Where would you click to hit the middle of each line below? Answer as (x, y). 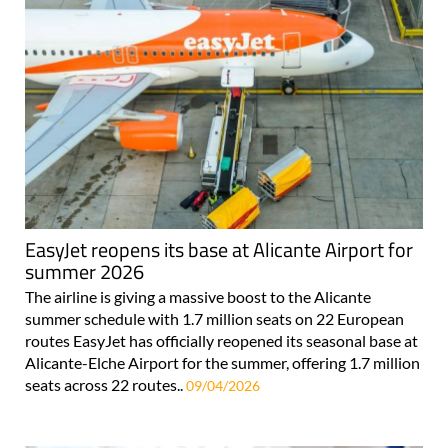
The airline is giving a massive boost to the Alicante (198, 297)
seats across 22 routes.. (105, 385)
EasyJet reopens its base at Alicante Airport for (219, 250)
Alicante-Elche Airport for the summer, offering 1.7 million (222, 363)
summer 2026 (84, 272)
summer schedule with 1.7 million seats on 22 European (214, 319)
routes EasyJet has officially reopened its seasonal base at (221, 341)
